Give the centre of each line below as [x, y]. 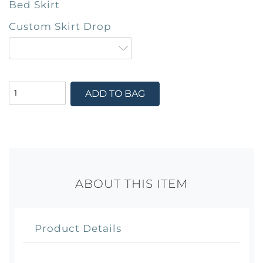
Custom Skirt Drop [60, 26]
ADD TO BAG [115, 94]
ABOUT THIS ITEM [131, 183]
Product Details [78, 228]
